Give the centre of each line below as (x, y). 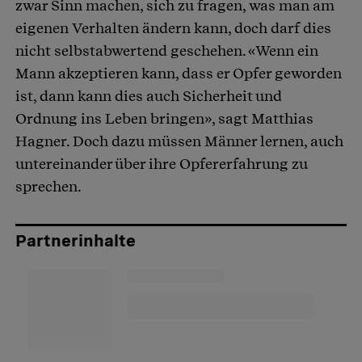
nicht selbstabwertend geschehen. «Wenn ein (167, 51)
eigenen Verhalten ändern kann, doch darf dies (173, 28)
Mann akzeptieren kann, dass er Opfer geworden (179, 74)
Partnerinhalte (76, 241)
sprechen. (48, 187)
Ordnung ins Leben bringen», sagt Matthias (164, 119)
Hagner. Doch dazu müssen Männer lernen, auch (179, 141)
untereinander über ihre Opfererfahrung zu (162, 164)
